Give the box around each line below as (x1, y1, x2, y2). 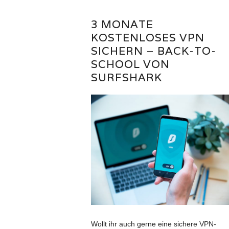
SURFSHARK (90, 71, 162, 85)
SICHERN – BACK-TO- (90, 44, 216, 58)
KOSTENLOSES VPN (90, 31, 204, 45)
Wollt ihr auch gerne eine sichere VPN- (90, 219, 216, 228)
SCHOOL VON (90, 57, 170, 72)
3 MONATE (90, 17, 153, 32)
